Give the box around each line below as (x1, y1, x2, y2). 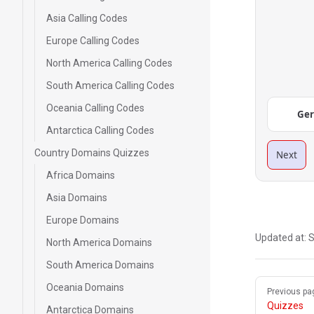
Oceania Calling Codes (46, 102, 144, 114)
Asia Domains (46, 192, 107, 203)
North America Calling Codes (46, 57, 172, 69)
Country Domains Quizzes (34, 147, 149, 158)
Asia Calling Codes (46, 13, 128, 24)
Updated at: (255, 232, 308, 243)
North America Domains (46, 237, 152, 248)
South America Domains (46, 259, 154, 271)
